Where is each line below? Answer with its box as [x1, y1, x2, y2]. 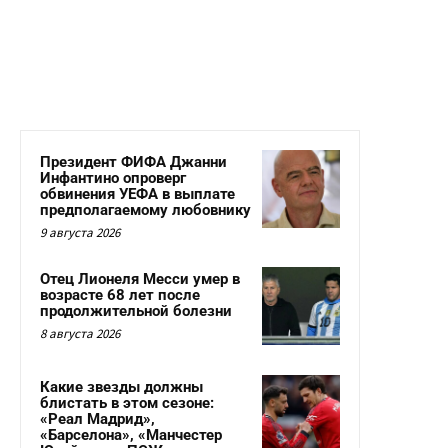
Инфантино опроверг [40, 169, 186, 188]
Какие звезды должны [40, 378, 203, 397]
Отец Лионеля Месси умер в [40, 270, 240, 289]
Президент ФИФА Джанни [40, 153, 227, 172]
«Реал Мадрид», [40, 410, 155, 429]
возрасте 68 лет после [40, 286, 200, 305]
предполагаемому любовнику [40, 201, 251, 220]
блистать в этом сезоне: [40, 394, 214, 413]
